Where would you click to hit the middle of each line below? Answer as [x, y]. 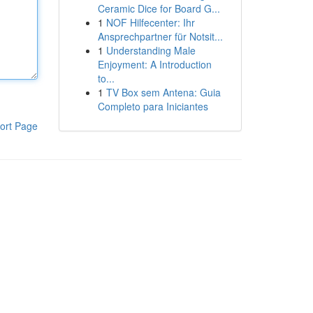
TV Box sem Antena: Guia [163, 92]
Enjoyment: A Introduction [154, 64]
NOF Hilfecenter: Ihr [150, 22]
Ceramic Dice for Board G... [159, 8]
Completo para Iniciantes [153, 106]
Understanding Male [151, 50]
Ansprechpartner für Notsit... [160, 36]
